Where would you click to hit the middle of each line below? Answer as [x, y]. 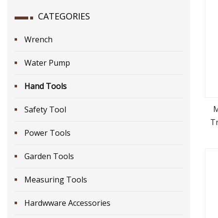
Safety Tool [45, 109]
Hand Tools [45, 86]
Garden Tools [49, 156]
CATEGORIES [64, 16]
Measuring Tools [56, 179]
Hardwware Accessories [67, 203]
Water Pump [47, 63]
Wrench [38, 39]
